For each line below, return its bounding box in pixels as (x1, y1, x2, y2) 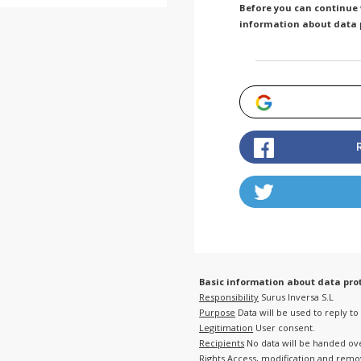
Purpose (199, 305, 236, 318)
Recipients (199, 336, 245, 349)
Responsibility (199, 290, 259, 303)
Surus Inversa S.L (259, 290, 334, 303)
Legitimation (199, 321, 254, 334)
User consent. (253, 321, 316, 334)
